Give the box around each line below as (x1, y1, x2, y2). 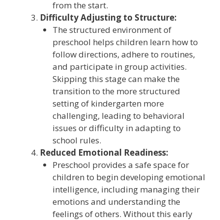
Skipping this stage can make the (52, 73, 180, 85)
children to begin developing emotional (52, 171, 205, 183)
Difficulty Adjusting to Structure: (40, 12, 177, 24)
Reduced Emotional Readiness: (40, 147, 168, 159)
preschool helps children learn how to (52, 36, 198, 48)
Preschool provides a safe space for (52, 159, 189, 171)
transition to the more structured (52, 85, 180, 97)
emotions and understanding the (52, 196, 180, 208)
